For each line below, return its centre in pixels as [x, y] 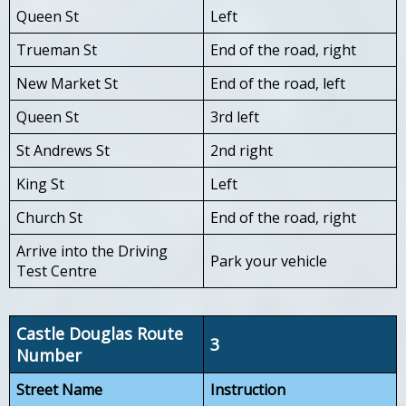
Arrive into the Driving [92, 251]
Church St [49, 217]
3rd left [235, 116]
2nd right [242, 150]
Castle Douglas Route [100, 333]
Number [49, 355]
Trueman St [57, 49]
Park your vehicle [269, 261]
